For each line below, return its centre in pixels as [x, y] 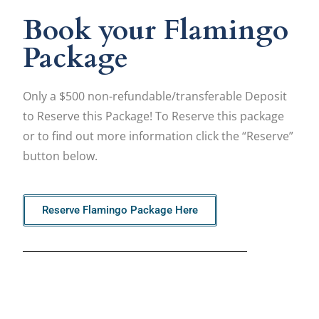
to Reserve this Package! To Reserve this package [154, 116]
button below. [63, 156]
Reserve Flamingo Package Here [120, 210]
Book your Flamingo [156, 30]
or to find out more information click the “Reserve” [158, 136]
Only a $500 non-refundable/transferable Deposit [155, 96]
